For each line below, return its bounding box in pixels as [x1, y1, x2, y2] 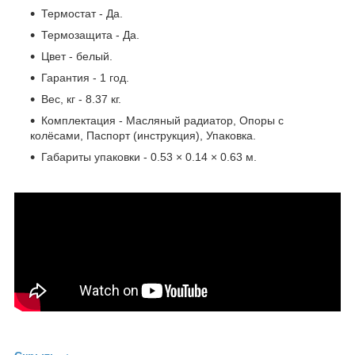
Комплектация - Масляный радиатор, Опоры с [41, 113, 284, 127]
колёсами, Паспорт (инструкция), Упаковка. [30, 128, 256, 142]
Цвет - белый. [41, 49, 113, 63]
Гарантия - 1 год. [41, 71, 129, 84]
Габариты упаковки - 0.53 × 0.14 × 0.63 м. [41, 150, 257, 163]
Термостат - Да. [41, 6, 123, 20]
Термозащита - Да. [41, 28, 139, 41]
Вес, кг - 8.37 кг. [41, 92, 121, 105]
